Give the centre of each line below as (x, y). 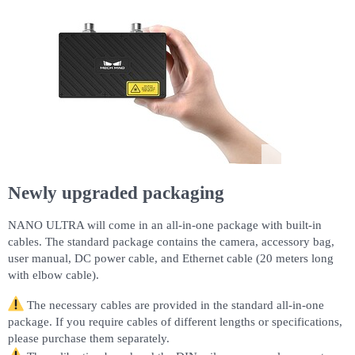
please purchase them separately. (89, 338)
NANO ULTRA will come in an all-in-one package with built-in (165, 225)
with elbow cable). (53, 275)
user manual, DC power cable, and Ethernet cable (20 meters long (171, 258)
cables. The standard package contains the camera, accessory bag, (171, 241)
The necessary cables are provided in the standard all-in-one (174, 305)
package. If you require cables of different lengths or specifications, (175, 321)
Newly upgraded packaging (116, 193)
